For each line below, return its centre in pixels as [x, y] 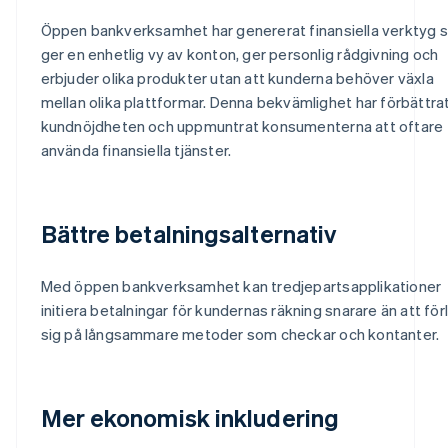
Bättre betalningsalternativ [188, 233]
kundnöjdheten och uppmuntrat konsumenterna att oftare [242, 125]
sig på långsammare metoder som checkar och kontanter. [240, 333]
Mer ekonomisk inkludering [189, 417]
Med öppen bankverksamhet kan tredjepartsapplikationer [241, 285]
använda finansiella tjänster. [136, 149]
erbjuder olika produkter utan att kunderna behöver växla [237, 77]
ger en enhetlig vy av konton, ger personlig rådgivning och [239, 53]
